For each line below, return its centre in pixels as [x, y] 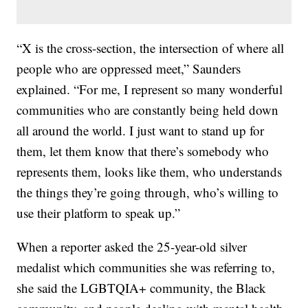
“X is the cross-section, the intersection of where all [151, 48]
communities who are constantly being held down [148, 110]
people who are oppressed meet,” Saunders [129, 69]
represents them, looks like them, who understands [150, 172]
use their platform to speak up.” [99, 213]
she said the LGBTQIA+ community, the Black [142, 288]
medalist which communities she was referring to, [146, 267]
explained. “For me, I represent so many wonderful [150, 89]
